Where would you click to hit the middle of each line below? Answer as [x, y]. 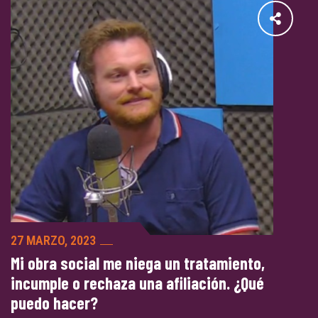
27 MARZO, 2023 [53, 240]
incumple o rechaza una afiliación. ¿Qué [137, 283]
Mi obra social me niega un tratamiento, [138, 263]
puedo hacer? [54, 303]
